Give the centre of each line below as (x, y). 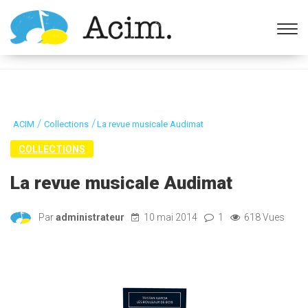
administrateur (90, 217)
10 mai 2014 (170, 217)
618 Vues (263, 217)
